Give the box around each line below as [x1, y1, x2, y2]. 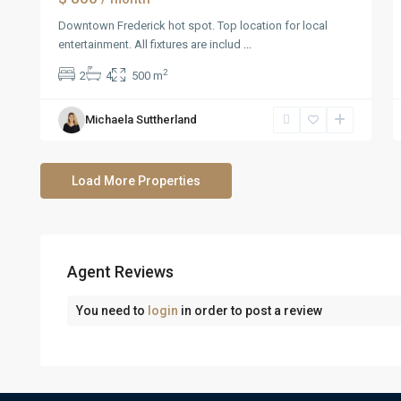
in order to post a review [177, 303, 322, 318]
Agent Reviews [66, 262, 174, 281]
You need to [75, 303, 148, 318]
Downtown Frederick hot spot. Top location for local [57, 19, 328, 32]
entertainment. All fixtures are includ [57, 38, 243, 51]
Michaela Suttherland [84, 113, 197, 126]
